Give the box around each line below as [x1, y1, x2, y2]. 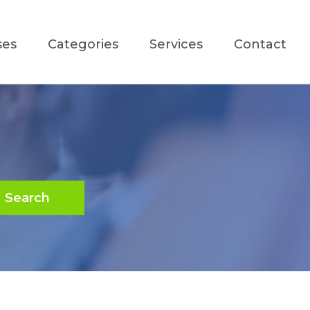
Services [149, 37, 203, 52]
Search [4, 190, 50, 206]
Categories [48, 37, 119, 52]
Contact [234, 37, 287, 52]
